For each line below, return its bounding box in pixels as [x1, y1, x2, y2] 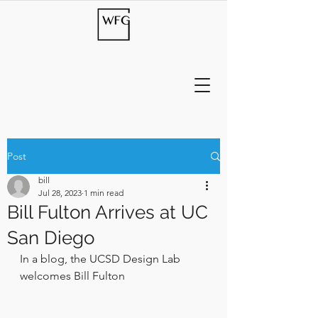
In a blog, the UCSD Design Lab [20, 252, 183, 265]
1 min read [84, 187, 124, 198]
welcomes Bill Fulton [20, 269, 128, 283]
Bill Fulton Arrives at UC [7, 202, 208, 223]
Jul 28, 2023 [38, 187, 82, 198]
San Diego [7, 227, 94, 248]
